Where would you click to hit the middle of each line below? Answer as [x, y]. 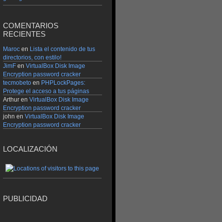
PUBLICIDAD [25, 198]
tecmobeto [17, 83]
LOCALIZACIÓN [30, 149]
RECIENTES [24, 34]
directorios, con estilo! [32, 57]
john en [14, 116]
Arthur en [16, 99]
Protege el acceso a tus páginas [46, 91]
